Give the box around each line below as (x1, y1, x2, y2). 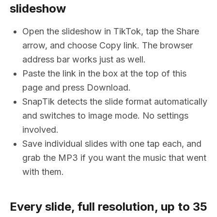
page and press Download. (22, 82, 131, 93)
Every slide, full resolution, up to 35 (10, 200, 207, 214)
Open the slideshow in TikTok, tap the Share (22, 26, 199, 36)
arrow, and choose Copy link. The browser (22, 40, 193, 50)
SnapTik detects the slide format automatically (22, 96, 207, 107)
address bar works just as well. (22, 54, 146, 64)
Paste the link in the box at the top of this (22, 68, 186, 78)
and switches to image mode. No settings (22, 110, 188, 121)
